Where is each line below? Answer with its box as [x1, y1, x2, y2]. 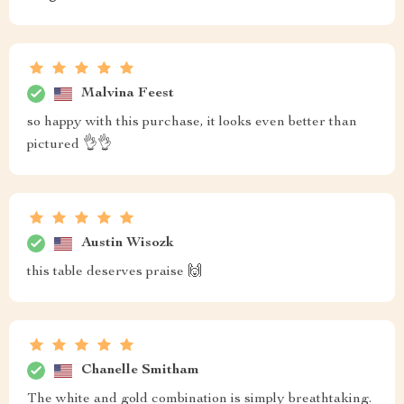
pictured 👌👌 [27, 138, 112, 153]
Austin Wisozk [81, 235, 174, 251]
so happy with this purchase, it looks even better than [27, 115, 357, 131]
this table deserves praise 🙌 [27, 265, 202, 280]
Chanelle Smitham [81, 363, 199, 378]
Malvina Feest [81, 86, 174, 101]
